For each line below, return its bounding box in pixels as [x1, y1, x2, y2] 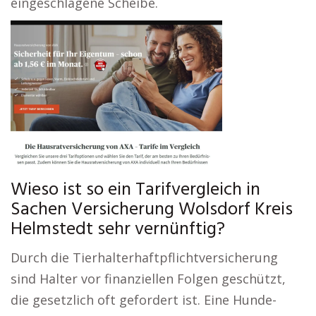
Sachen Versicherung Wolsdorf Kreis [11, 195, 293, 224]
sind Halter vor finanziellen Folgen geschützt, [11, 270, 286, 287]
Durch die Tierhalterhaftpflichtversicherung [11, 249, 278, 266]
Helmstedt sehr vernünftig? [11, 215, 225, 244]
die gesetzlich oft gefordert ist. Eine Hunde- [11, 291, 276, 308]
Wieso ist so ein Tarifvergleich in [11, 176, 260, 205]
